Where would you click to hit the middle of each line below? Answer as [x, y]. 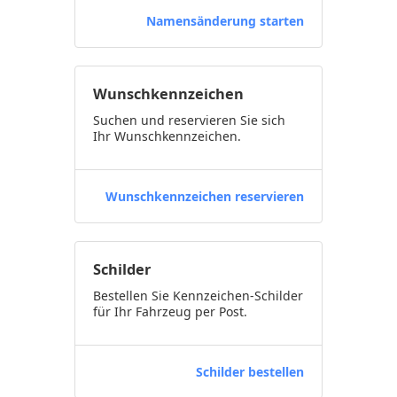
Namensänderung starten [225, 21]
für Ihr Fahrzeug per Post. [170, 311]
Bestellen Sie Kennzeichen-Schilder [198, 296]
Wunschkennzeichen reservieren [205, 196]
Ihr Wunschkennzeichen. [167, 136]
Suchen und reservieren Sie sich [189, 120]
